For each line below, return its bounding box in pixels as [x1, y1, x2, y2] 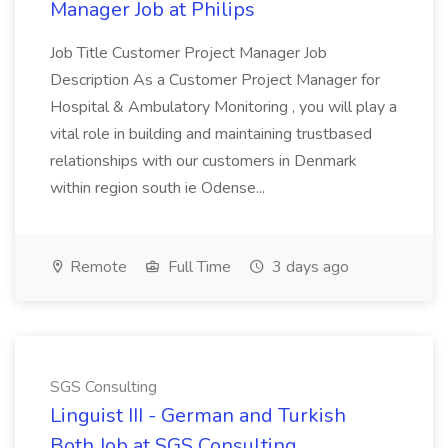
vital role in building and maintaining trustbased [50, 123, 372, 145]
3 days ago [268, 256, 349, 278]
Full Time [164, 256, 231, 278]
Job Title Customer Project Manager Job [50, 42, 327, 64]
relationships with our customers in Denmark [50, 150, 357, 172]
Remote [66, 256, 127, 278]
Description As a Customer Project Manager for [50, 69, 380, 91]
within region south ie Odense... [50, 177, 265, 199]
